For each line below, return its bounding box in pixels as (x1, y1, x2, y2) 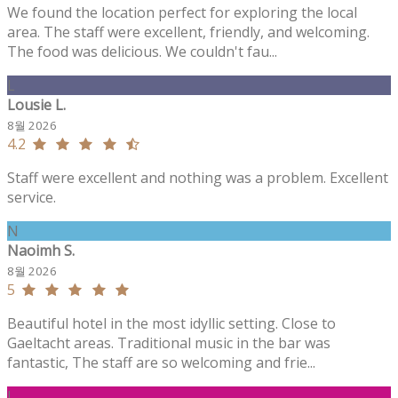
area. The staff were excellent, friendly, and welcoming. (7, 21, 370, 42)
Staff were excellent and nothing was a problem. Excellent (7, 167, 388, 187)
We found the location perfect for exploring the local (7, 2, 357, 22)
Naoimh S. (7, 240, 75, 260)
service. (7, 187, 56, 207)
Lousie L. (7, 94, 66, 115)
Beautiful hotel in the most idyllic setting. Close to (7, 313, 336, 333)
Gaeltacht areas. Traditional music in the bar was (7, 332, 330, 353)
